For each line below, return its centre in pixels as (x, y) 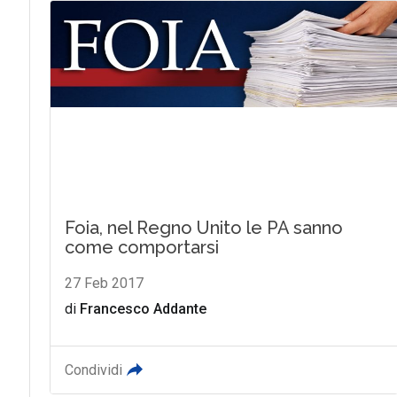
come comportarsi (141, 247)
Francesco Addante (143, 308)
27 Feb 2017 (104, 283)
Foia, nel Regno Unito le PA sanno (203, 227)
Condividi (93, 370)
